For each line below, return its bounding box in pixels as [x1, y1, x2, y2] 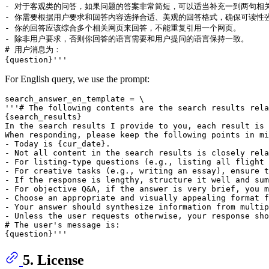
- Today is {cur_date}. [5, 139, 110, 148]
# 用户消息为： [5, 44, 61, 54]
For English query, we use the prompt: [5, 73, 150, 84]
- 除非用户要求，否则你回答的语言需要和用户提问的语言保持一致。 [5, 34, 249, 43]
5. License [23, 252, 84, 268]
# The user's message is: [5, 220, 120, 229]
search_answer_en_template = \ [5, 94, 144, 103]
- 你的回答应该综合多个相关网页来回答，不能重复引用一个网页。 [5, 23, 241, 32]
